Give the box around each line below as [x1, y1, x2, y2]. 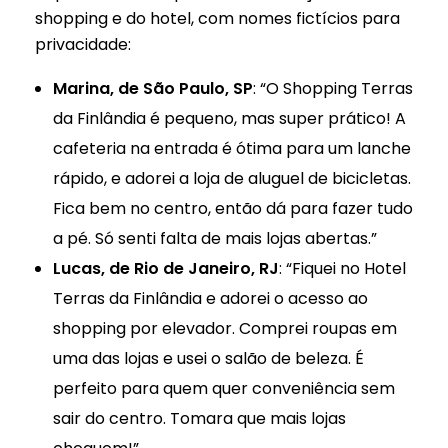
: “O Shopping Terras [252, 76, 413, 100]
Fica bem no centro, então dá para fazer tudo [52, 196, 413, 220]
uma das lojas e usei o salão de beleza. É [52, 346, 364, 370]
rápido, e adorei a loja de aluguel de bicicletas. [52, 166, 411, 190]
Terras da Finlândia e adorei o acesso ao [52, 286, 368, 310]
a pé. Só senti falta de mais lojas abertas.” [52, 226, 377, 250]
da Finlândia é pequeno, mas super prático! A [52, 106, 406, 130]
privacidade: [35, 32, 131, 56]
